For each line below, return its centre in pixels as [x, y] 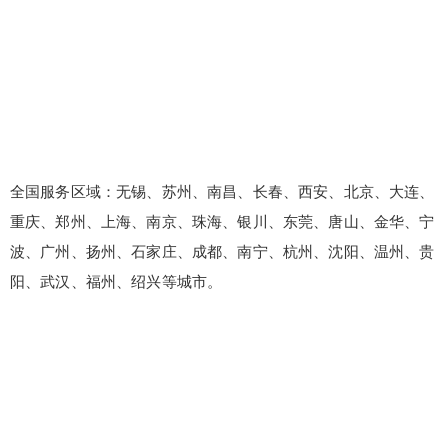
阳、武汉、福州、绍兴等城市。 [116, 281]
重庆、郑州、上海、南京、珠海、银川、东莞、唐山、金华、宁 [222, 221]
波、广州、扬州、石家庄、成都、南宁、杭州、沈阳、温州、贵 [222, 251]
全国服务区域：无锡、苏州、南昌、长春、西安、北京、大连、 [222, 191]
